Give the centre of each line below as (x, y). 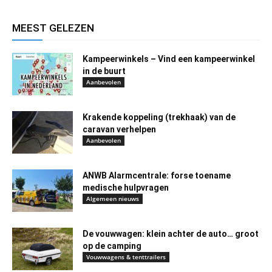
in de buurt (104, 71)
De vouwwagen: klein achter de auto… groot (171, 234)
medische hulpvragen (126, 188)
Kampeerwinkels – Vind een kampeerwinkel (169, 59)
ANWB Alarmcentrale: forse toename (157, 176)
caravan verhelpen (119, 130)
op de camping (112, 246)
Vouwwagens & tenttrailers (126, 257)
